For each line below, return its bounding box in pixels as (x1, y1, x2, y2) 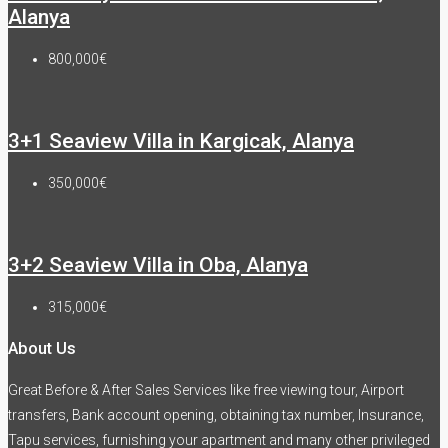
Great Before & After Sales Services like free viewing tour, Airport (8, 381, 404, 398)
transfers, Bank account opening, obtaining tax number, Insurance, (8, 406, 424, 423)
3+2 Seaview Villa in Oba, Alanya (8, 252, 308, 277)
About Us (8, 339, 76, 359)
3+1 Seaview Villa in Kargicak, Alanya (8, 128, 354, 153)
